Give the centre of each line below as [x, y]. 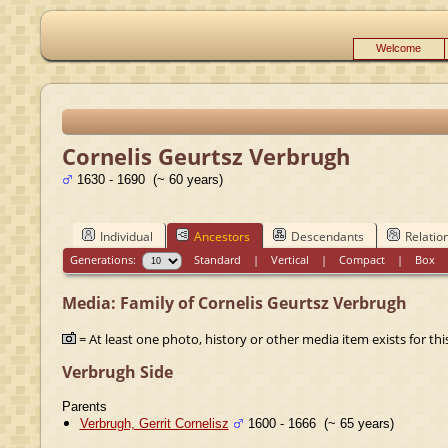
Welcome [398, 48]
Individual [126, 236]
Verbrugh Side [117, 371]
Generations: [106, 259]
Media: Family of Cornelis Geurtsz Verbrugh [234, 302]
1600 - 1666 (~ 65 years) [318, 423]
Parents [84, 406]
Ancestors [221, 236]
